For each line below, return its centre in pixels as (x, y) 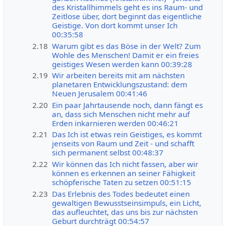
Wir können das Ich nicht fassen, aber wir (125, 164)
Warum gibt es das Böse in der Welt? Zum (127, 46)
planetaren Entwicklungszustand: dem (120, 84)
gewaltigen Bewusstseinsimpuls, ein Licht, (127, 203)
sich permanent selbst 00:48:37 (108, 153)
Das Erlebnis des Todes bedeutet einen (121, 193)
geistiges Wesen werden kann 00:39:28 (122, 64)
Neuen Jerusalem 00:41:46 (100, 94)
